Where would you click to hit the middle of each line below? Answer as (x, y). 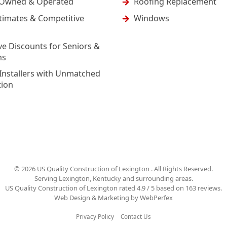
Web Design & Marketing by (96, 198)
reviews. (209, 188)
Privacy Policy (95, 217)
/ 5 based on (165, 188)
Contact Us (136, 217)
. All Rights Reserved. (182, 169)
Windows (152, 18)
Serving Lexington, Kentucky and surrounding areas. (113, 179)
